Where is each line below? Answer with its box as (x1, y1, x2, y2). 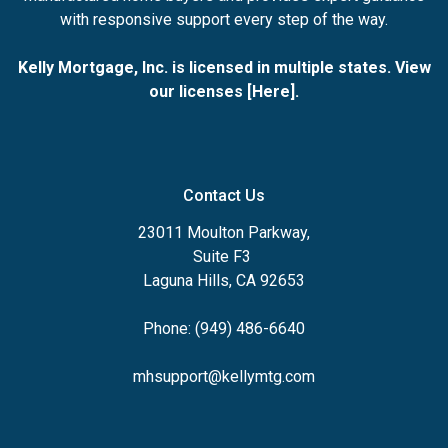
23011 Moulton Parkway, (138, 222, 310, 242)
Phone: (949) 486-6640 (143, 318, 305, 338)
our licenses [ (149, 81, 252, 101)
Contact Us (183, 185, 265, 205)
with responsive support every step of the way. (60, 9, 388, 29)
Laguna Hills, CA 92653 (143, 270, 305, 290)
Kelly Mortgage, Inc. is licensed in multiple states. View (17, 57, 431, 77)
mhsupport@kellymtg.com (133, 366, 315, 386)
